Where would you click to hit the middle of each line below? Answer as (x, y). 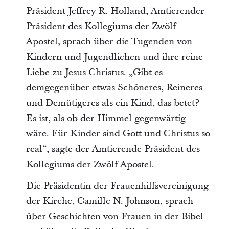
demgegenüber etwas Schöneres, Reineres (114, 87)
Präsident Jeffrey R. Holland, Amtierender (115, 11)
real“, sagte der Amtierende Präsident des (113, 149)
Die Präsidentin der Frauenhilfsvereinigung (117, 186)
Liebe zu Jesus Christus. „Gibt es (94, 72)
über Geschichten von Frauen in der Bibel (114, 216)
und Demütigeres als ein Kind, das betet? (112, 103)
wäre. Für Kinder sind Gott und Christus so (118, 133)
